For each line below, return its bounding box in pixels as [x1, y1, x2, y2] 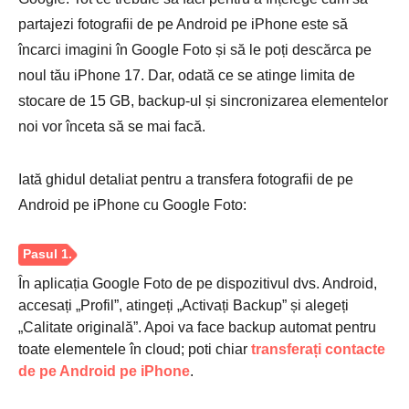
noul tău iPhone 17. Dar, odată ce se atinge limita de [18, 67, 355, 83]
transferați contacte [251, 341, 385, 357]
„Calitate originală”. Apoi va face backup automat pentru [18, 319, 376, 335]
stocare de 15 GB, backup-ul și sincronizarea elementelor [18, 92, 388, 109]
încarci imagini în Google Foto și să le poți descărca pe [18, 41, 372, 58]
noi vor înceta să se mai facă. [18, 118, 205, 134]
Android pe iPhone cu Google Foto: [18, 196, 246, 213]
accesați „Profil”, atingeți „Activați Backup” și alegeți [18, 297, 349, 313]
